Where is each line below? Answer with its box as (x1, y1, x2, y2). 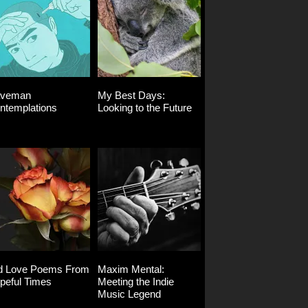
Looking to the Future (98, 102, 192, 114)
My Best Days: (98, 89, 165, 102)
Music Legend (98, 288, 161, 300)
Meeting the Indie (98, 276, 174, 288)
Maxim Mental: (98, 263, 164, 276)
